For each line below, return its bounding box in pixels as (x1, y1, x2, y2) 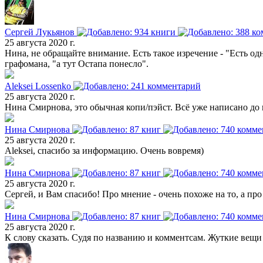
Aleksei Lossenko (5, 81, 73, 92)
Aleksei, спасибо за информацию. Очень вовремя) (5, 146, 204, 156)
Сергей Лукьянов (5, 27, 77, 38)
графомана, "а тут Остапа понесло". (5, 59, 149, 69)
